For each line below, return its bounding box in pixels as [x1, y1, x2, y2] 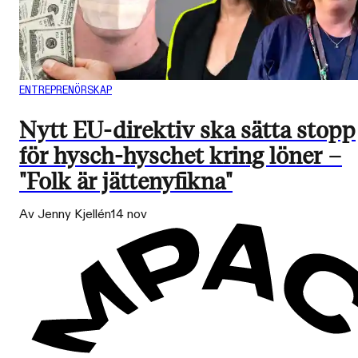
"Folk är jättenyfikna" [19, 166, 233, 197]
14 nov [111, 205, 147, 223]
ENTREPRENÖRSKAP [19, 82, 112, 97]
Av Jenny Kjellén [19, 205, 111, 223]
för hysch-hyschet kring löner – [19, 141, 342, 171]
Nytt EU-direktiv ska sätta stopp [19, 115, 356, 145]
